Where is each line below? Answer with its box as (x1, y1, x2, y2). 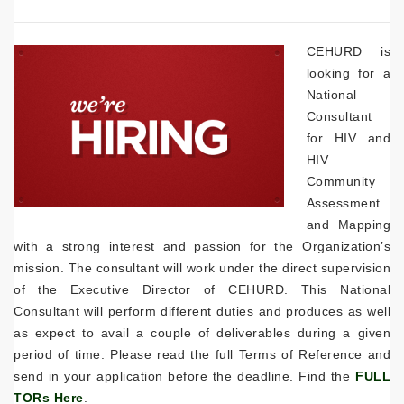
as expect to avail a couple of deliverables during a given (14, 325, 390, 340)
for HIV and (306, 130, 390, 145)
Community (306, 173, 375, 188)
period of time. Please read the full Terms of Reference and (14, 346, 390, 362)
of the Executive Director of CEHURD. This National (14, 281, 390, 297)
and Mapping (306, 216, 390, 232)
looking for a (306, 65, 390, 80)
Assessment (306, 195, 381, 210)
